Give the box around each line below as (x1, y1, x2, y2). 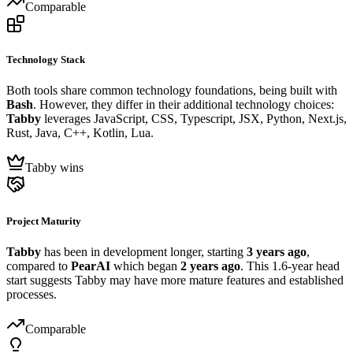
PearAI (71, 258, 110, 273)
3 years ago (247, 244, 307, 258)
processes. (6, 287, 57, 301)
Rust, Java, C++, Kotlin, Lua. (6, 126, 154, 140)
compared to (6, 258, 71, 273)
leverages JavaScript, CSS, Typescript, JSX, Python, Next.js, (41, 112, 347, 126)
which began (110, 258, 180, 273)
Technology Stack (6, 54, 85, 66)
